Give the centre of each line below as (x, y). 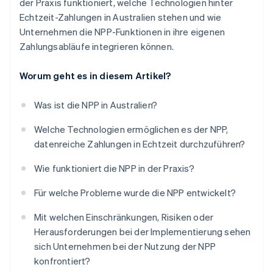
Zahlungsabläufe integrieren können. (97, 47)
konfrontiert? (62, 261)
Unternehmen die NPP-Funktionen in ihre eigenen (122, 32)
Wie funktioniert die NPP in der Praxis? (114, 168)
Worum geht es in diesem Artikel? (95, 76)
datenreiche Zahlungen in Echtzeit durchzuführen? (140, 144)
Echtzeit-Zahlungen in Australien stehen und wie (121, 17)
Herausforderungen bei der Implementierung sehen (143, 232)
